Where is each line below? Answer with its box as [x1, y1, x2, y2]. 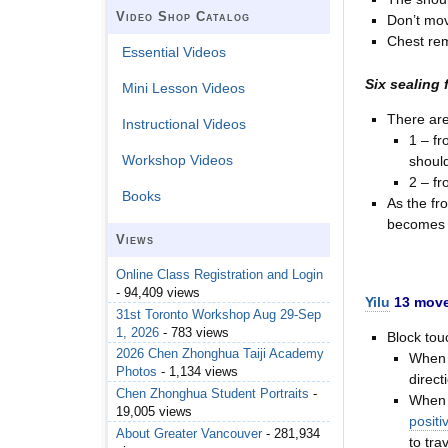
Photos [116, 364, 157, 380]
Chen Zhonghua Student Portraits [116, 386, 309, 402]
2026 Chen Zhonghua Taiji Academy [116, 346, 324, 362]
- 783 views [159, 324, 229, 340]
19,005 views [116, 404, 192, 420]
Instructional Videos [122, 116, 247, 133]
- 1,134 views [157, 364, 238, 380]
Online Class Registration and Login [116, 267, 323, 283]
